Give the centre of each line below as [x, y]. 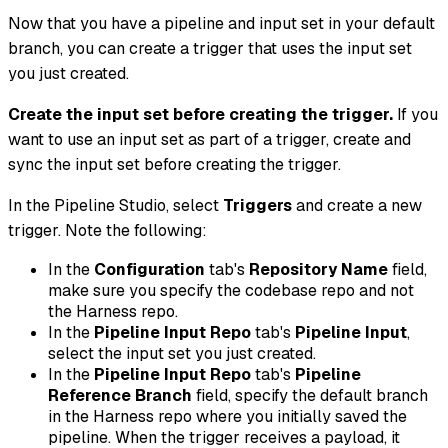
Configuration [149, 269]
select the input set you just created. [182, 353]
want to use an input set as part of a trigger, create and [209, 139]
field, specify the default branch [310, 395]
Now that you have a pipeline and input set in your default [221, 23]
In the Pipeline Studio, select [115, 205]
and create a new [357, 205]
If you [415, 114]
